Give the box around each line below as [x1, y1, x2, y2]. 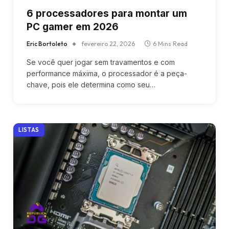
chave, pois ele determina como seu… [27, 80, 155, 89]
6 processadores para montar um [27, 7, 187, 19]
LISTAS [18, 126, 39, 133]
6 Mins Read [153, 39, 188, 48]
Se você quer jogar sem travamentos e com [27, 57, 175, 66]
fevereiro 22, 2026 [81, 39, 135, 48]
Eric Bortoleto [27, 39, 67, 48]
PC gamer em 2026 [27, 20, 119, 33]
